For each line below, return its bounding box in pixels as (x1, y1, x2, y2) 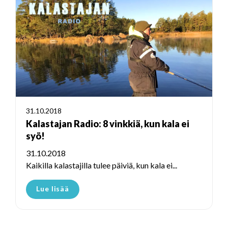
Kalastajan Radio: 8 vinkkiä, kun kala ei (26, 118, 189, 130)
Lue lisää (36, 184, 70, 193)
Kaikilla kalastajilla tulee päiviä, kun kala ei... (26, 160, 177, 170)
